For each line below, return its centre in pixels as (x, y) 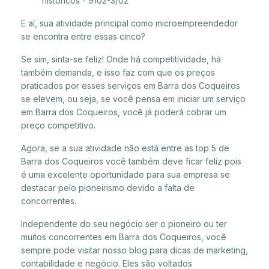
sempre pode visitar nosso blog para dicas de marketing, (134, 250)
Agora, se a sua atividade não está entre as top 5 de (125, 148)
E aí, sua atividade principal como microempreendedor (129, 23)
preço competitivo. (58, 125)
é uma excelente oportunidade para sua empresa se (125, 174)
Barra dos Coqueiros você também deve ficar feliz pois (131, 161)
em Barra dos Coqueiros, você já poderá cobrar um (124, 112)
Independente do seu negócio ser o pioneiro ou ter (124, 223)
